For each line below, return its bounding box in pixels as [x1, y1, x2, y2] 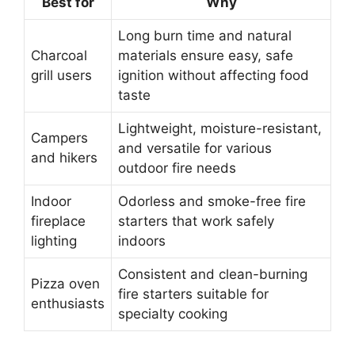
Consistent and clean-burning [118, 265, 307, 282]
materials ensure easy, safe [118, 47, 293, 63]
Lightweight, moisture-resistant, [118, 120, 322, 136]
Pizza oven [31, 275, 100, 292]
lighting [31, 232, 77, 249]
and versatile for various [118, 139, 272, 156]
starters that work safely [118, 212, 274, 229]
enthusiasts [31, 295, 105, 311]
